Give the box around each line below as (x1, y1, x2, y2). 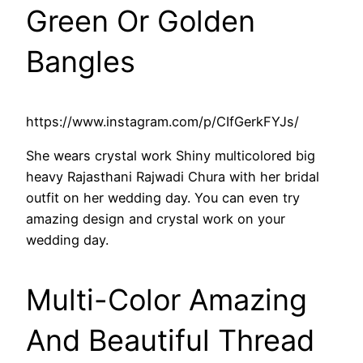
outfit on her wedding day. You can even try (26, 190, 300, 207)
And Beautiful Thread (26, 322, 314, 359)
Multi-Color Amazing (26, 282, 307, 318)
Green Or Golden (26, 2, 255, 39)
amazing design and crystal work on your (26, 211, 285, 228)
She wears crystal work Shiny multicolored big (26, 147, 315, 164)
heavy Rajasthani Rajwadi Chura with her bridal (26, 169, 319, 186)
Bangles (26, 43, 135, 79)
